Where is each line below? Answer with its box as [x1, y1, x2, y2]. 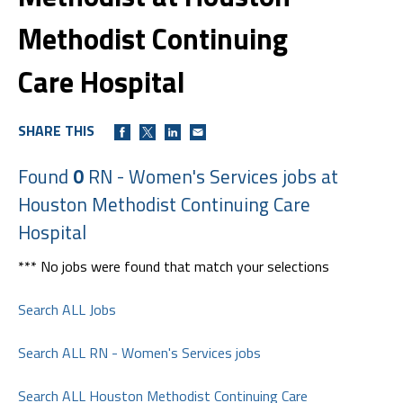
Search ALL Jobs [18, 298, 116, 320]
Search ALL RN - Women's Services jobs [18, 341, 261, 363]
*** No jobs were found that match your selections [18, 255, 329, 277]
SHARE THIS [18, 119, 94, 141]
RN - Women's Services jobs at [84, 161, 338, 191]
